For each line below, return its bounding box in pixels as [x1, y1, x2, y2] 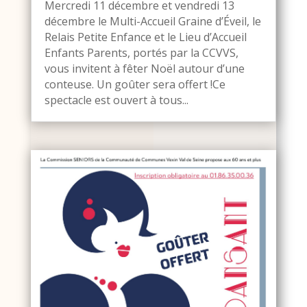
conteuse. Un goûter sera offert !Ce [44, 77, 225, 93]
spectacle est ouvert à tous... [44, 93, 188, 108]
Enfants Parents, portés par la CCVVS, [44, 45, 238, 61]
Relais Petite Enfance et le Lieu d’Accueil [44, 29, 247, 45]
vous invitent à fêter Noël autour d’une [44, 61, 245, 77]
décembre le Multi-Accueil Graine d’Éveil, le [44, 14, 261, 29]
